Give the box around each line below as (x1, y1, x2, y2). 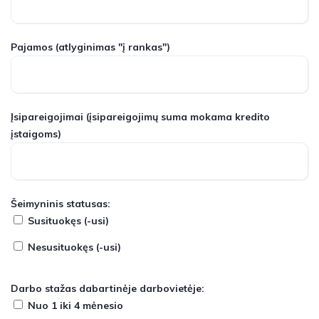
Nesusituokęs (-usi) (28, 241, 121, 253)
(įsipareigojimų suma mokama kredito (83, 110, 270, 123)
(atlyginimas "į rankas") (53, 41, 170, 53)
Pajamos (11, 41, 53, 53)
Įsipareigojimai (11, 110, 83, 123)
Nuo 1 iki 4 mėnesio (28, 299, 123, 312)
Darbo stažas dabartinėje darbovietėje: (11, 282, 204, 295)
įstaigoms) (11, 127, 61, 140)
